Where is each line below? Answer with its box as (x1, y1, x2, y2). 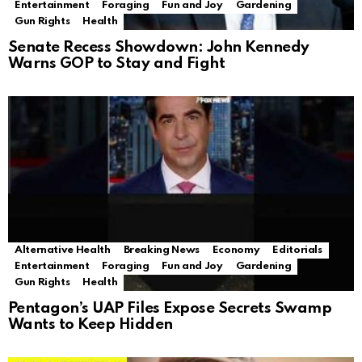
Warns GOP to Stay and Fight (8, 56, 225, 72)
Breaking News (123, 245, 200, 256)
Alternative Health (15, 245, 111, 256)
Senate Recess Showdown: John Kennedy (8, 40, 309, 56)
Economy (212, 245, 260, 256)
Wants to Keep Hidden (8, 317, 173, 333)
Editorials (272, 245, 322, 256)
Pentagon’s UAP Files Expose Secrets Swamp (8, 301, 332, 317)
